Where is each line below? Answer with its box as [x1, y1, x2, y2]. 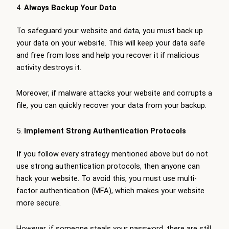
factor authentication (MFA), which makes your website [16, 186, 204, 196]
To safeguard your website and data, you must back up [16, 26, 203, 36]
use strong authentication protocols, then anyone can [16, 162, 200, 171]
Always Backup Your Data [24, 3, 117, 12]
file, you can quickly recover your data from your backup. [16, 101, 209, 110]
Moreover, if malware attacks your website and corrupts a [16, 88, 212, 98]
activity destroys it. [16, 63, 83, 73]
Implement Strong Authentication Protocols [24, 126, 186, 135]
